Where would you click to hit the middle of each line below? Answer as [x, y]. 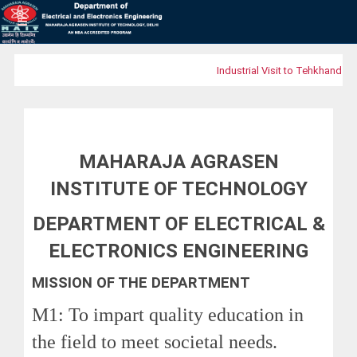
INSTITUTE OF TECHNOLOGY [178, 189]
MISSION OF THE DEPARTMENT [141, 283]
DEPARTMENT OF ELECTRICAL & [178, 224]
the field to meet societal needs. [155, 342]
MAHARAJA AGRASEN [178, 162]
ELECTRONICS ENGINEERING [178, 251]
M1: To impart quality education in [168, 315]
